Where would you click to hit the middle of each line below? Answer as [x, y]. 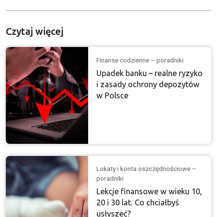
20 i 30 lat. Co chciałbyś [138, 203]
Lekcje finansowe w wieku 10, [149, 192]
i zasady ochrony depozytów [148, 84]
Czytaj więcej [35, 31]
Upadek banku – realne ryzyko [150, 73]
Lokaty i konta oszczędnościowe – [147, 169]
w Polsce [113, 95]
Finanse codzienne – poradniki [140, 60]
